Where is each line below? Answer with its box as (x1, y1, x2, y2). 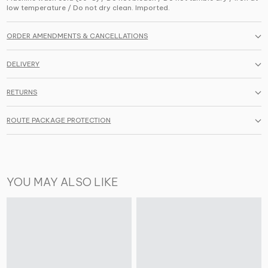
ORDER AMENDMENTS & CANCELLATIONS (7, 32, 148, 41)
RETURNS (7, 88, 38, 97)
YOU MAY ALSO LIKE (7, 174, 119, 189)
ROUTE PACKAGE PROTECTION (7, 116, 111, 125)
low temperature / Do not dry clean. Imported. (7, 4, 170, 13)
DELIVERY (7, 60, 40, 69)
